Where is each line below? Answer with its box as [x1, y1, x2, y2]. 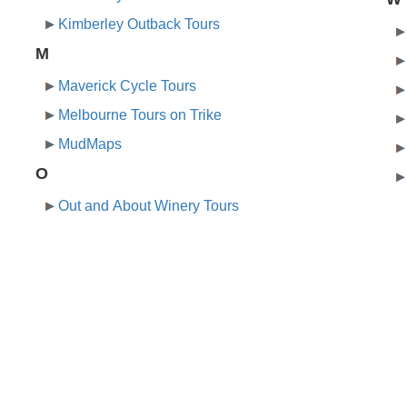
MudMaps [58, 136, 123, 153]
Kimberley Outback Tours [58, 16, 221, 33]
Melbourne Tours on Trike [58, 107, 223, 124]
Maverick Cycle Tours [58, 78, 197, 94]
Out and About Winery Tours [58, 198, 240, 214]
